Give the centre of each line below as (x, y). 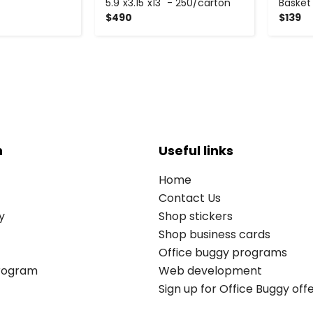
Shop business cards (214, 234)
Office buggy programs (223, 252)
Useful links (196, 150)
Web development (210, 270)
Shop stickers (196, 216)
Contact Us (190, 198)
